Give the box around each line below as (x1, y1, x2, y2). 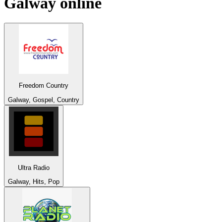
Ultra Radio (18, 164, 50, 172)
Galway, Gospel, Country (8, 96, 79, 104)
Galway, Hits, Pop (8, 178, 59, 186)
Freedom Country (19, 82, 68, 90)
